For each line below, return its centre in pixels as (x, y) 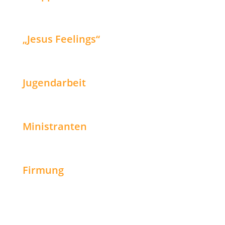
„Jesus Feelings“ (61, 39)
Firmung (43, 170)
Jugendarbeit (54, 83)
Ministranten (54, 126)
